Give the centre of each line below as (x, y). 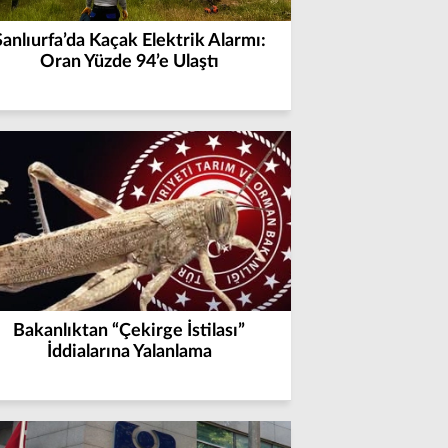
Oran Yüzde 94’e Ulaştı (129, 62)
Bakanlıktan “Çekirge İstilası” (129, 331)
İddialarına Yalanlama (129, 352)
